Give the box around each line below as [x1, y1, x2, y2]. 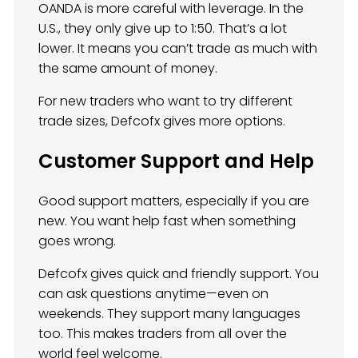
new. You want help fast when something [38, 211, 296, 230]
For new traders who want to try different [38, 91, 292, 110]
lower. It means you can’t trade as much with [38, 38, 317, 58]
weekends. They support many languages [38, 304, 300, 323]
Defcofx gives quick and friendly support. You [38, 264, 319, 283]
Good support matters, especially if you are [38, 191, 309, 210]
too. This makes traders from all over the [38, 324, 287, 343]
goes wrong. [38, 231, 116, 250]
